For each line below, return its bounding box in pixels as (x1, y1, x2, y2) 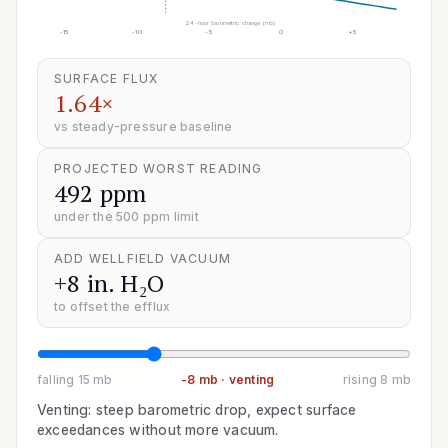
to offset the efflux (54, 298, 171, 314)
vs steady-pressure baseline (54, 118, 233, 134)
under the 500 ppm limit (54, 208, 199, 224)
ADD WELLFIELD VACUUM (54, 250, 231, 266)
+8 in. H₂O (54, 266, 165, 299)
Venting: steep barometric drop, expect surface (37, 400, 357, 418)
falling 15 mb (37, 371, 113, 387)
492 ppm (54, 176, 147, 209)
